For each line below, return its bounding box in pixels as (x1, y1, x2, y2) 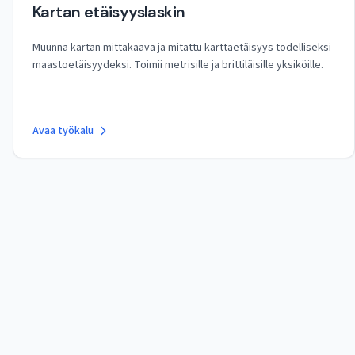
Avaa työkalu (32, 123, 94, 139)
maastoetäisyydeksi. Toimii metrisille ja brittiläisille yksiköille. (32, 57, 323, 73)
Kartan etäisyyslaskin (32, 2, 185, 22)
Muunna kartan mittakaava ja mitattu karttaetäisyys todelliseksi (32, 40, 331, 55)
